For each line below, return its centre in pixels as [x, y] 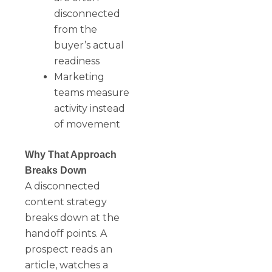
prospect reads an [69, 249]
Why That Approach [71, 154]
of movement [87, 124]
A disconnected [63, 186]
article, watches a [67, 265]
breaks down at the [73, 217]
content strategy [66, 202]
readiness [77, 61]
